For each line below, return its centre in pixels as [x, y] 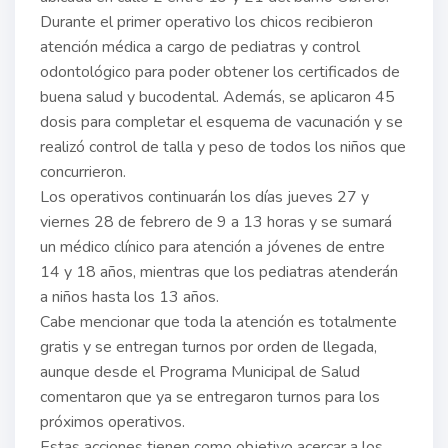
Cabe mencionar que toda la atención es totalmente [218, 322]
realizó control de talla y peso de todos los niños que [223, 147]
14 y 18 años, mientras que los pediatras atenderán [219, 272]
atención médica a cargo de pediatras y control [200, 47]
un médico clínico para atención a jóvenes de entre [212, 247]
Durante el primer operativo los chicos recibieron [206, 22]
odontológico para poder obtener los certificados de [220, 72]
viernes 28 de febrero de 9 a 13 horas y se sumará [216, 222]
